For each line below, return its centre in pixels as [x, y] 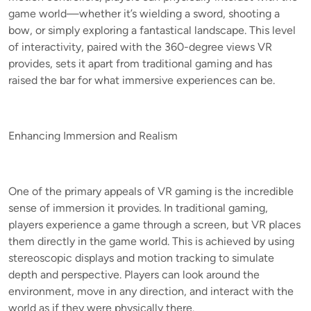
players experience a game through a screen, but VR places [154, 224]
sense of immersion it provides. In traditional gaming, [138, 208]
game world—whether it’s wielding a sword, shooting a [144, 13]
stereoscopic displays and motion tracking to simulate [141, 258]
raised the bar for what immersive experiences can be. [142, 80]
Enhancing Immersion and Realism [93, 135]
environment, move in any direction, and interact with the [151, 291]
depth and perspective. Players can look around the [134, 274]
